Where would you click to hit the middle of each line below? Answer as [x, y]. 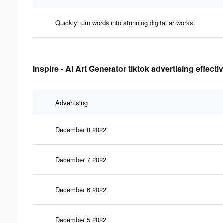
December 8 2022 [81, 129]
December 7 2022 [81, 159]
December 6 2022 [81, 189]
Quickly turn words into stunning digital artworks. [125, 22]
